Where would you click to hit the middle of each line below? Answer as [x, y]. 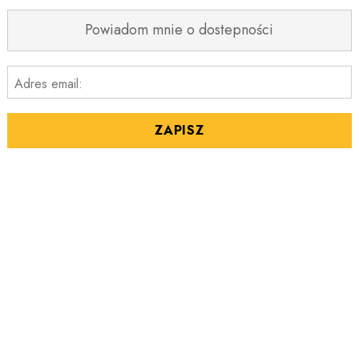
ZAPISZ [179, 130]
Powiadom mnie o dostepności [179, 30]
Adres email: [48, 83]
